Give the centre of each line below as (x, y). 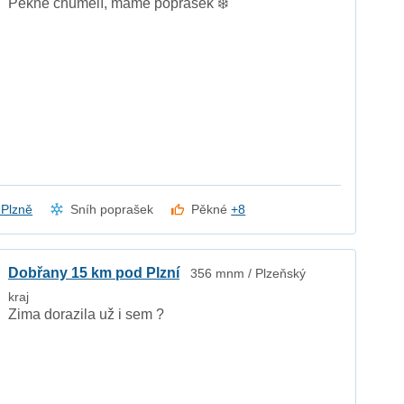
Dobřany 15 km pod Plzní (94, 273)
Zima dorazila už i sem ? (87, 315)
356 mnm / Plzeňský (248, 274)
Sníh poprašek (112, 210)
